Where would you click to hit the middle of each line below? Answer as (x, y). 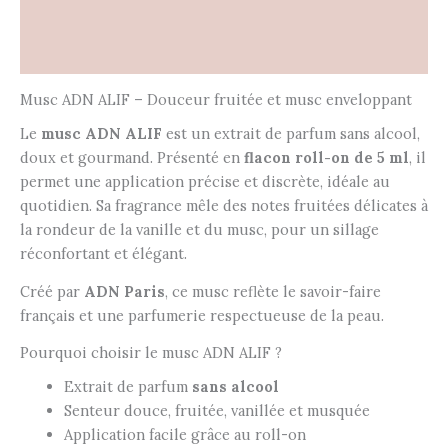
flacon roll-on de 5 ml (326, 158)
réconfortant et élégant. (103, 254)
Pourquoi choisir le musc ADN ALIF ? (151, 352)
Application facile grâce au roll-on (184, 435)
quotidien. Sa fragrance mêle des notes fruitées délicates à (224, 206)
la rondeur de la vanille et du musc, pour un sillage (199, 230)
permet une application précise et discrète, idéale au (205, 182)
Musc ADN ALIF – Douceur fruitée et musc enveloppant (216, 100)
